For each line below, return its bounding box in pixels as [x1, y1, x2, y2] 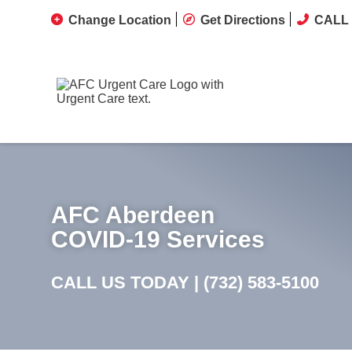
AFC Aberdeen [51, 202, 214, 228]
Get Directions [200, 13, 285, 27]
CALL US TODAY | [51, 273, 203, 292]
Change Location [68, 13, 171, 27]
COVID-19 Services [51, 226, 265, 252]
